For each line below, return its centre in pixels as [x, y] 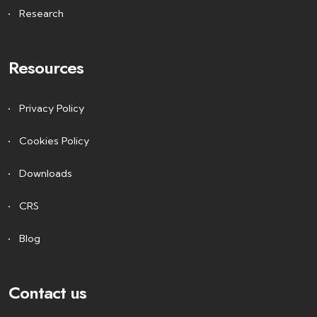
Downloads [46, 173]
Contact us [48, 293]
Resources [46, 68]
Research [41, 13]
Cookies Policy [54, 141]
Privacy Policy [52, 108]
